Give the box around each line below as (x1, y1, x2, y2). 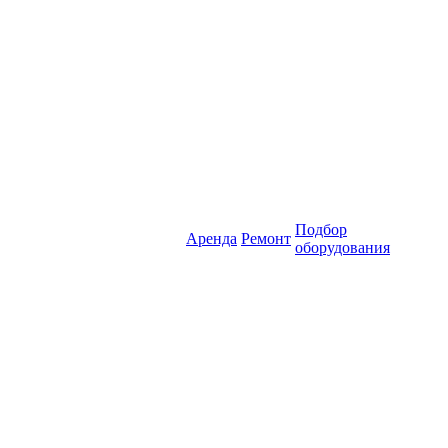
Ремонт (241, 230, 291, 247)
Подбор (295, 221, 347, 238)
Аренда (186, 230, 237, 247)
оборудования (295, 239, 390, 256)
